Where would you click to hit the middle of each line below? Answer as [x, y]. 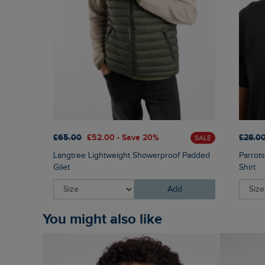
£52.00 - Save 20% [123, 138]
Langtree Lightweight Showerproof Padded [132, 155]
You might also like [106, 219]
